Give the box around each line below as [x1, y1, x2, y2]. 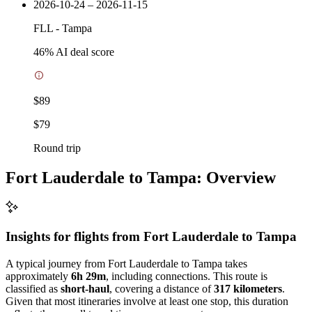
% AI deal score [45, 45, 114, 58]
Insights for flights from [6, 229, 143, 244]
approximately [6, 270, 71, 282]
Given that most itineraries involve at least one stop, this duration [6, 295, 288, 307]
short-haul [61, 282, 109, 295]
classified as [6, 282, 61, 295]
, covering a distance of [109, 282, 214, 295]
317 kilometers [214, 282, 282, 295]
